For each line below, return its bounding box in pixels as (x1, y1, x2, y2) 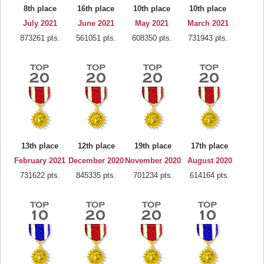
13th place (21, 141, 58, 150)
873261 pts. (19, 34, 60, 42)
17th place (191, 141, 228, 150)
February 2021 (14, 156, 65, 165)
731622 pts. (19, 171, 60, 180)
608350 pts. (131, 34, 172, 42)
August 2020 (187, 156, 232, 165)
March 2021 (187, 19, 229, 28)
